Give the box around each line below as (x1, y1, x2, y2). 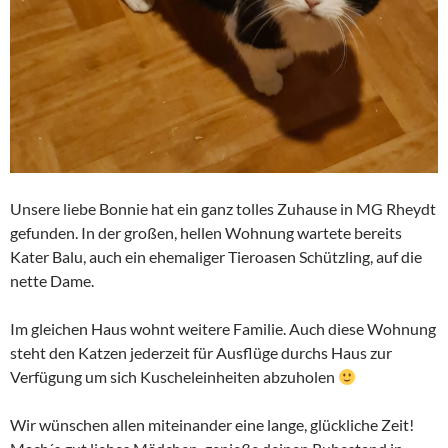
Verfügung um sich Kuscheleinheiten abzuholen (10, 367, 338, 387)
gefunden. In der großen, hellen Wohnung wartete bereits (10, 223, 402, 243)
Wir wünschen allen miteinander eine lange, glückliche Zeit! (10, 415, 414, 435)
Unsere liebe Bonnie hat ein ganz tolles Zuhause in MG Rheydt (10, 199, 436, 219)
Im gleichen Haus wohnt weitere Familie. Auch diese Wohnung (10, 319, 436, 339)
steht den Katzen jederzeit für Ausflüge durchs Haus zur (10, 343, 392, 363)
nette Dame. (10, 271, 94, 291)
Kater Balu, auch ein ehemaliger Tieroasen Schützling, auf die (10, 247, 422, 267)
